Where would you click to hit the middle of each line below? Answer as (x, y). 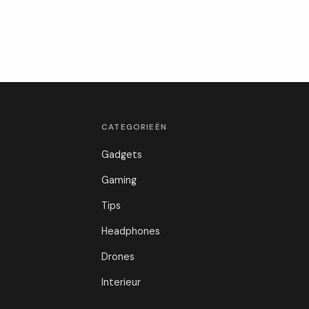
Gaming (119, 180)
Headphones (131, 231)
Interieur (121, 282)
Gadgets (122, 154)
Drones (118, 257)
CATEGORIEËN (134, 127)
